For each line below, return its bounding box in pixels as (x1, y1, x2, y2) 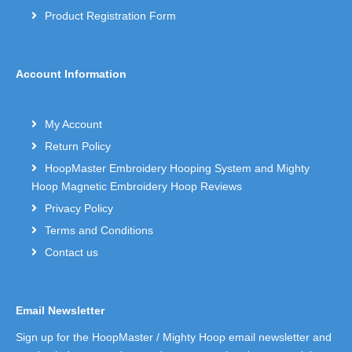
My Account (45, 117, 102, 130)
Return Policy (45, 139, 111, 152)
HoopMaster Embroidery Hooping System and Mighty (45, 161, 310, 174)
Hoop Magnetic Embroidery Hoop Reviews (31, 179, 242, 192)
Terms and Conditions (45, 223, 153, 236)
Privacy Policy (45, 201, 113, 214)
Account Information (16, 67, 126, 80)
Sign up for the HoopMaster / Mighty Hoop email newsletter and (16, 330, 332, 343)
